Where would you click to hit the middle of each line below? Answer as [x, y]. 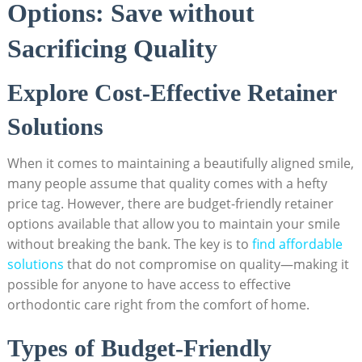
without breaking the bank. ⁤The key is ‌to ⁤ [129, 244]
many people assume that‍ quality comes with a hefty [167, 184]
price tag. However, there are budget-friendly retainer [170, 204]
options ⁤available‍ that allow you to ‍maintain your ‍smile [173, 224]
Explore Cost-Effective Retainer [171, 93]
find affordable [297, 244]
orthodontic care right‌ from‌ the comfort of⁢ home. [158, 305]
